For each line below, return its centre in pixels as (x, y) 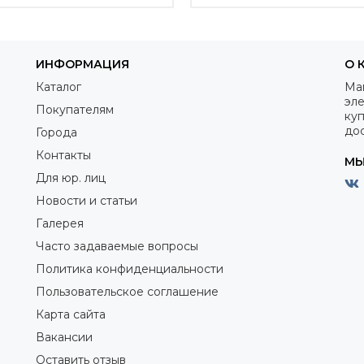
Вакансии (64, 338)
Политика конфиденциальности (130, 269)
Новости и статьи (87, 201)
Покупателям (75, 110)
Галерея (60, 224)
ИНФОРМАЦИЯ (82, 65)
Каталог (58, 87)
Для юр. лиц (71, 178)
